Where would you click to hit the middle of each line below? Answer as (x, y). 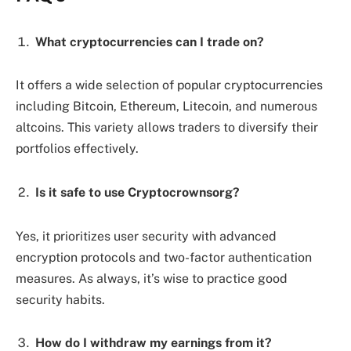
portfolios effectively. (77, 149)
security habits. (60, 299)
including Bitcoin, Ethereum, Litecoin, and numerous (166, 107)
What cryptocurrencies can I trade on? (150, 42)
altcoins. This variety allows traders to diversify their (167, 128)
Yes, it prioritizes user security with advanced (146, 236)
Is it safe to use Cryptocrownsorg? (138, 193)
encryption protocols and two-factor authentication (164, 257)
